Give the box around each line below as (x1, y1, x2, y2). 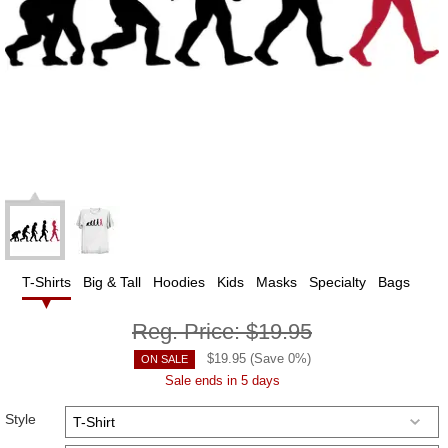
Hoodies (153, 274, 205, 291)
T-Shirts (22, 274, 71, 291)
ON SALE (140, 353, 188, 366)
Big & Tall (83, 274, 141, 291)
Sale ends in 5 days (164, 373, 280, 389)
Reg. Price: (132, 319, 246, 345)
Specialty (309, 274, 366, 291)
